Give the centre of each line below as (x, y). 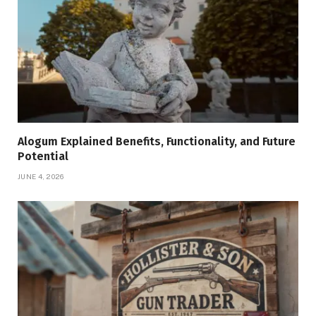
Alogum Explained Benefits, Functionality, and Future (157, 142)
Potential (43, 157)
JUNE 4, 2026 (41, 177)
